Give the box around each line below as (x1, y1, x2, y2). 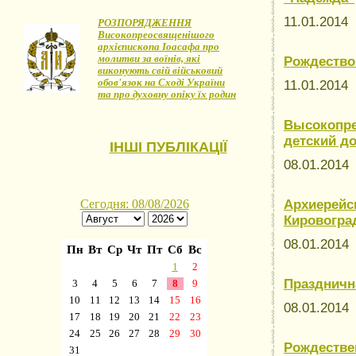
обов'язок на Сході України (98, 76, 225, 88)
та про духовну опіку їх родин (98, 88, 236, 100)
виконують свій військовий (98, 64, 222, 76)
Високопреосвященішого (98, 29, 215, 41)
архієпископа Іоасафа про (98, 41, 219, 52)
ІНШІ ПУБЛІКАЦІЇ (109, 139, 227, 155)
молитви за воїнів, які (98, 52, 200, 64)
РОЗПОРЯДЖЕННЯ (98, 17, 192, 29)
